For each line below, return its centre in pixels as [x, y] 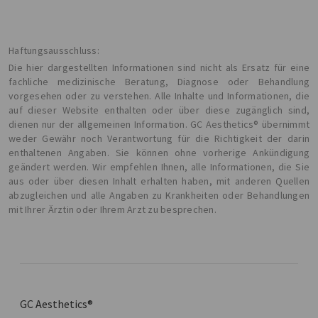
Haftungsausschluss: [54, 51]
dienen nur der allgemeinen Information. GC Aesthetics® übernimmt [159, 125]
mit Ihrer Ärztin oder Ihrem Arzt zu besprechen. [113, 210]
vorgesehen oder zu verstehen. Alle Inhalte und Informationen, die [159, 96]
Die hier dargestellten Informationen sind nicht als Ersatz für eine [159, 68]
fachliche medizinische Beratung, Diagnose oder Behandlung [159, 82]
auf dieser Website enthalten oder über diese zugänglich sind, [159, 110]
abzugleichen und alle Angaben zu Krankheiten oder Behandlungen [159, 196]
